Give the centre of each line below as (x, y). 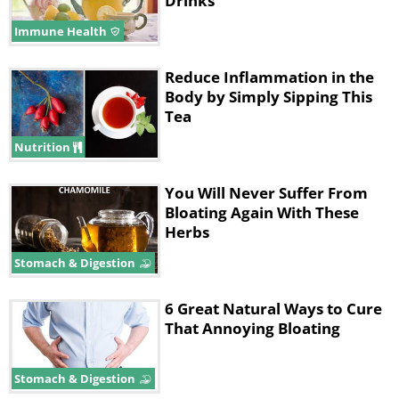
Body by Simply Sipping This (269, 97)
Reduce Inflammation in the (269, 77)
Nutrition (44, 147)
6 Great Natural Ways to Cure (273, 309)
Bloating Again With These (262, 212)
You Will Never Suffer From (266, 193)
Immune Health (62, 31)
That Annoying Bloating (252, 328)
